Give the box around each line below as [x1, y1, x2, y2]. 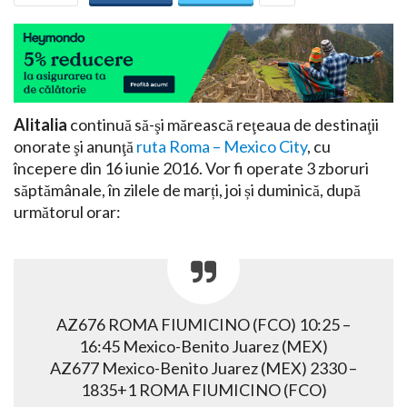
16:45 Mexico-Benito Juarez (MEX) [79, 335, 328, 356]
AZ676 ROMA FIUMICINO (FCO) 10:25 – [56, 313, 351, 334]
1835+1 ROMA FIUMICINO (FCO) [80, 379, 327, 400]
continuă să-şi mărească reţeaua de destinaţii [67, 114, 379, 134]
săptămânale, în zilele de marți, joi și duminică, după [14, 179, 361, 200]
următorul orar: [14, 201, 121, 222]
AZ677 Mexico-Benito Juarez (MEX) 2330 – [50, 357, 357, 378]
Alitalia [14, 114, 67, 134]
